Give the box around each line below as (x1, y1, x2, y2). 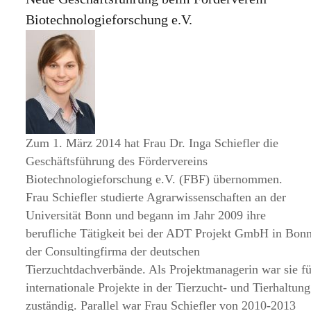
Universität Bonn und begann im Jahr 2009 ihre (26, 208, 267, 222)
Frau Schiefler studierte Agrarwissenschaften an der (26, 190, 287, 204)
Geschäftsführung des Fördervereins (26, 154, 208, 168)
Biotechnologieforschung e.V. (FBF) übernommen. (26, 172, 283, 186)
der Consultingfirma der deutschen (26, 244, 201, 258)
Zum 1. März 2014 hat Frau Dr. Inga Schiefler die (26, 136, 279, 150)
